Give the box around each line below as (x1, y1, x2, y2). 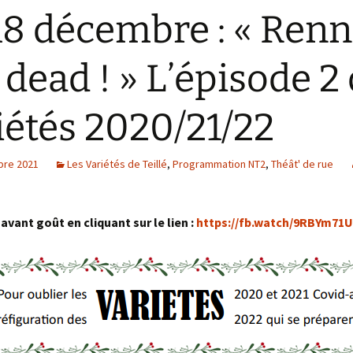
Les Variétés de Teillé (67, 157, 167, 172)
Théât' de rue (271, 157, 333, 172)
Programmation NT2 (173, 157, 266, 172)
